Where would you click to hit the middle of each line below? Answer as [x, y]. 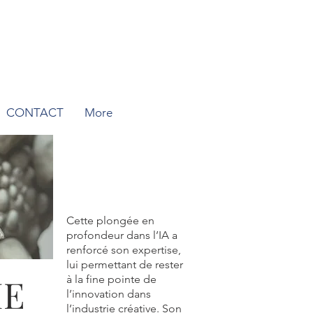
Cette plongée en [110, 220]
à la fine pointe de [111, 279]
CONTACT [35, 112]
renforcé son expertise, [124, 250]
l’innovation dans [109, 294]
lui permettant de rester [125, 264]
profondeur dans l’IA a [122, 235]
